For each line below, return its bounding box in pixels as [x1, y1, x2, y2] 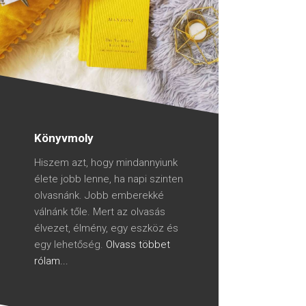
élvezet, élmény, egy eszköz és [34, 221, 178, 234]
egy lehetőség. [34, 238, 106, 251]
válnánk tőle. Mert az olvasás [34, 205, 165, 218]
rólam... [34, 254, 68, 267]
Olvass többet [106, 238, 170, 251]
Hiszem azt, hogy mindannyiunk [34, 156, 178, 169]
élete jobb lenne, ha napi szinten [34, 172, 183, 185]
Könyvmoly [34, 130, 94, 145]
